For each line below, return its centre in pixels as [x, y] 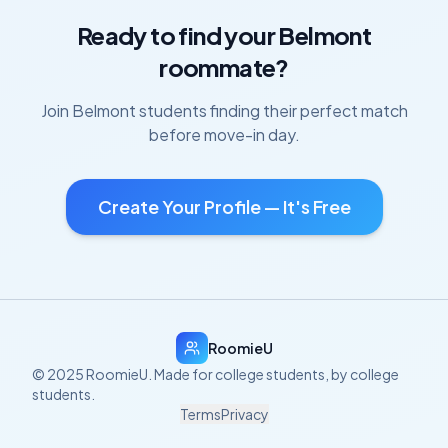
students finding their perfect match [271, 110]
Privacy [244, 414]
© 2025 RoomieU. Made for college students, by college [215, 374]
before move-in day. [224, 134]
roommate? [224, 67]
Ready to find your [177, 35]
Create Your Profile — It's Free [224, 206]
